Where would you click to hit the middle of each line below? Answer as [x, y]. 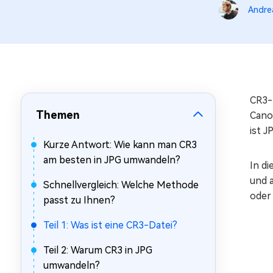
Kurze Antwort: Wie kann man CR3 [120, 145]
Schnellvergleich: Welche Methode [121, 185]
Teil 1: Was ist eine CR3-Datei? [110, 225]
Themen [58, 115]
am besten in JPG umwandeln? [112, 160]
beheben [91, 27]
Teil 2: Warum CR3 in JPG [98, 250]
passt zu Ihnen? [79, 200]
